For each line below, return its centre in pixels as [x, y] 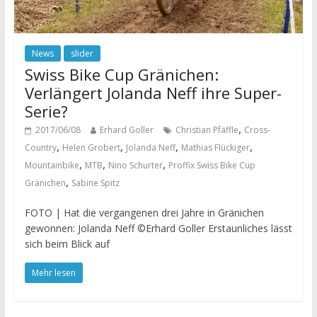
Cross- [257, 130]
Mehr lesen [53, 273]
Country [40, 148]
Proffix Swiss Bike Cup [212, 166]
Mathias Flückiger [215, 148]
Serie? [46, 111]
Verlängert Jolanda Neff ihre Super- [153, 93]
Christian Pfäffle [207, 130]
